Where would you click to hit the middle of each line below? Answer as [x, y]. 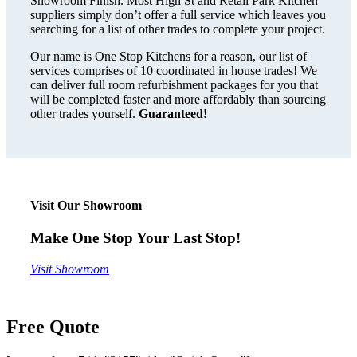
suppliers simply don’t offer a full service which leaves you [178, 14]
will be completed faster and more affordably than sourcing [178, 99]
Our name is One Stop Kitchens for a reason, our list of [169, 56]
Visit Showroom [70, 269]
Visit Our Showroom [86, 206]
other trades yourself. [84, 113]
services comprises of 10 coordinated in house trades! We [174, 70]
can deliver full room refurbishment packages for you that [174, 84]
